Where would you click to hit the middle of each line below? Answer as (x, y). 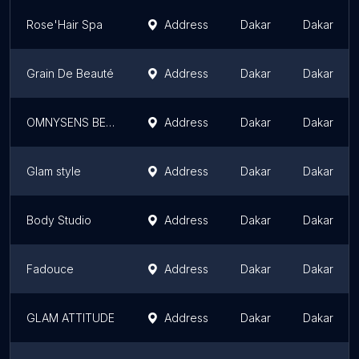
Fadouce (50, 269)
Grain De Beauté (70, 73)
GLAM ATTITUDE (71, 318)
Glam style (54, 171)
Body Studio (59, 220)
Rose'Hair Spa (65, 24)
